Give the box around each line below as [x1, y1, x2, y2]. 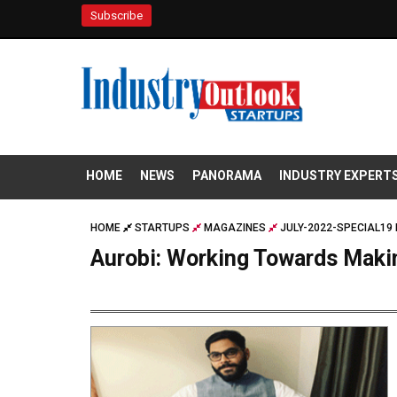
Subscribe [90, 9, 143, 22]
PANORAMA [192, 168, 261, 183]
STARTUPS [135, 222, 190, 235]
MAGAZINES [204, 222, 266, 235]
